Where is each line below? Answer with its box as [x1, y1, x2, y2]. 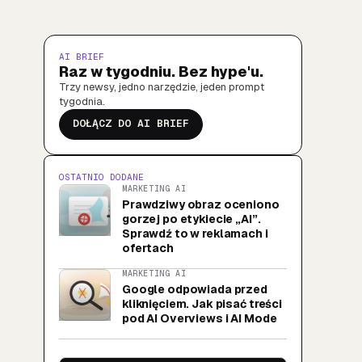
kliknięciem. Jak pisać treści [122, 296, 282, 311]
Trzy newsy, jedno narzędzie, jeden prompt [59, 79, 264, 94]
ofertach [122, 240, 174, 255]
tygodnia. [59, 94, 105, 108]
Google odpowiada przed [122, 281, 267, 297]
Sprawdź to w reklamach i [122, 225, 268, 241]
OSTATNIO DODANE [59, 170, 144, 183]
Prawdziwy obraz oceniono [122, 196, 280, 212]
